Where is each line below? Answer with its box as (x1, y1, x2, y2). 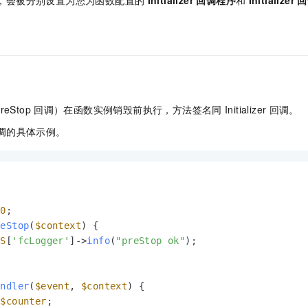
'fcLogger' (12, 234, 70, 246)
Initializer (224, 102, 267, 116)
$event (34, 280, 70, 291)
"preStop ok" (115, 234, 186, 246)
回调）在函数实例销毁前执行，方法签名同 (34, 102, 222, 116)
